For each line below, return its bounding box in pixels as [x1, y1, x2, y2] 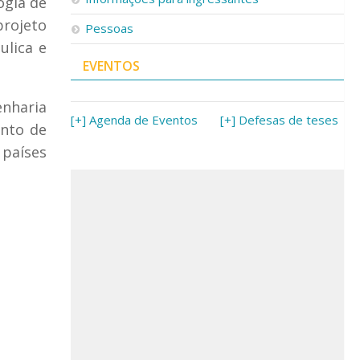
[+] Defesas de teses [220, 112, 338, 128]
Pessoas [85, 20, 133, 36]
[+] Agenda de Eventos [71, 112, 198, 128]
